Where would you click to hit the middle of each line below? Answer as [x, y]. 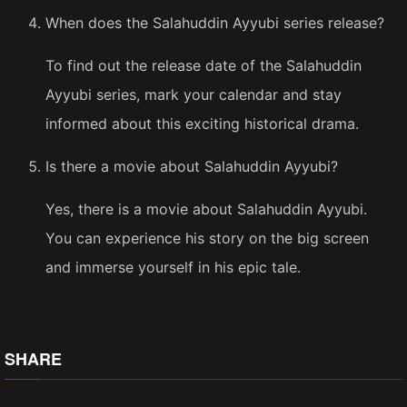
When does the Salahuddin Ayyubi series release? [215, 23]
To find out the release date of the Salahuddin [203, 66]
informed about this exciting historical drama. [202, 124]
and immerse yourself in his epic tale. [173, 268]
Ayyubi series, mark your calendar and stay [194, 95]
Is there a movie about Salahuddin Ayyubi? [192, 167]
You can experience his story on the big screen [207, 238]
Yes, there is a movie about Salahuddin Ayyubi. [206, 209]
